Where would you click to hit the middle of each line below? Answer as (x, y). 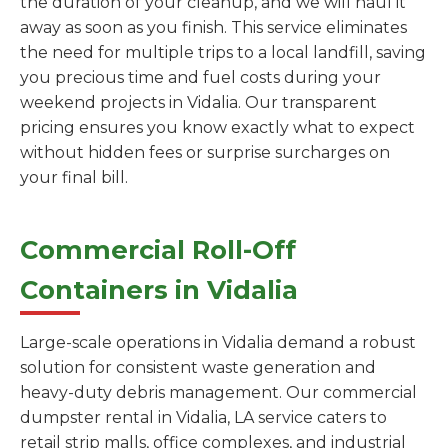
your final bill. (74, 177)
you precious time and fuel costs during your (200, 77)
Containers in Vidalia (159, 289)
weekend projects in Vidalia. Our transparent (198, 102)
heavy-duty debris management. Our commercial (218, 392)
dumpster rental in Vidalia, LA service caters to (203, 417)
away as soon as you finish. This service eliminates (213, 27)
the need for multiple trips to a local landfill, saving (223, 52)
